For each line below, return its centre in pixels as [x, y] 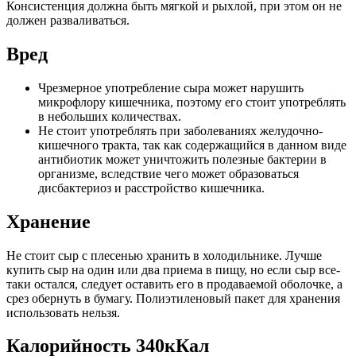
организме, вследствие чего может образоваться [168, 173]
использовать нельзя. [63, 312]
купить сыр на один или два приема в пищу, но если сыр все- [173, 269]
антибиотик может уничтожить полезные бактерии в [182, 159]
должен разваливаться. [68, 20]
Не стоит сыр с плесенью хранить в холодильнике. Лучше [164, 255]
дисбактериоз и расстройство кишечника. [151, 188]
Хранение [48, 221]
